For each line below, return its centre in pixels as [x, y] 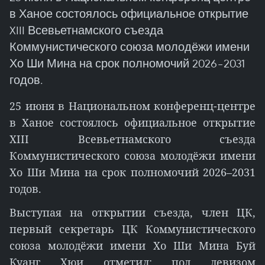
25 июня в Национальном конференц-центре [132, 106]
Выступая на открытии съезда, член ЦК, [132, 212]
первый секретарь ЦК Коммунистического [132, 229]
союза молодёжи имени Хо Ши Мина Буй [132, 245]
